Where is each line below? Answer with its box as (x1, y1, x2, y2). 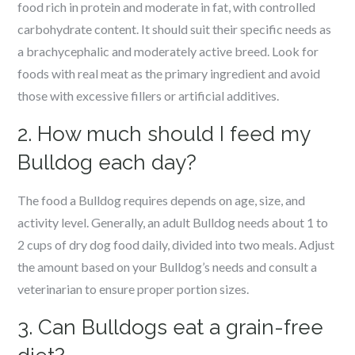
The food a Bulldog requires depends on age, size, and (17, 193, 306, 208)
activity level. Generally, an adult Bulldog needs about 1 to (17, 215, 329, 230)
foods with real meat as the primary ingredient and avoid (17, 66, 321, 81)
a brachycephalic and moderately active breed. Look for (17, 44, 319, 59)
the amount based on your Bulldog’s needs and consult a (17, 259, 318, 274)
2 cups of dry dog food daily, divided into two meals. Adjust (17, 237, 335, 252)
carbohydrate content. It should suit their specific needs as (17, 21, 332, 36)
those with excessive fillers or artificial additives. (17, 88, 280, 103)
